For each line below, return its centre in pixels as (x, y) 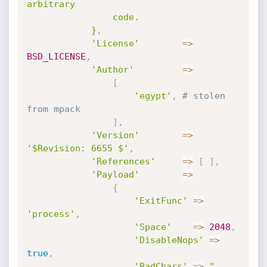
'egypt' (153, 96)
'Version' (115, 135)
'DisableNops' (169, 240)
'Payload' (115, 175)
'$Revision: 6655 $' (77, 148)
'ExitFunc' (161, 201)
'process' (51, 214)
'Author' (112, 70)
